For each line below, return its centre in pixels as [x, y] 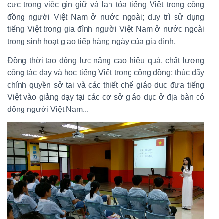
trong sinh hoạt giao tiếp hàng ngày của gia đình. [91, 41]
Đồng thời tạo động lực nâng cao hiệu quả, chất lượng [106, 60]
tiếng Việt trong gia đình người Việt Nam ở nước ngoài [106, 29]
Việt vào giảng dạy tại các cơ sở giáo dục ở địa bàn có [106, 97]
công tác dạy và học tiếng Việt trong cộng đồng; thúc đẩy [106, 72]
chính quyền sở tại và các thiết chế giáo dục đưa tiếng [106, 85]
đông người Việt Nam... [48, 109]
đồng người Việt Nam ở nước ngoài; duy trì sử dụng [106, 17]
